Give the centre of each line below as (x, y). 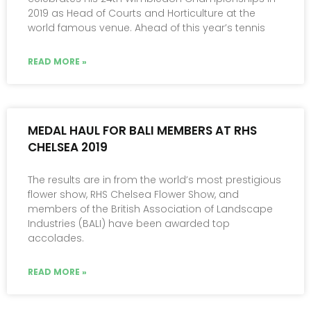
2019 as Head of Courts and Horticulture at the (142, 14)
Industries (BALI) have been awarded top (129, 224)
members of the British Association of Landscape (150, 209)
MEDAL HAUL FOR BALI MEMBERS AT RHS (142, 131)
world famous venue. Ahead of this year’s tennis (146, 28)
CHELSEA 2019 (68, 148)
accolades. (56, 238)
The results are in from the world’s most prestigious (154, 180)
